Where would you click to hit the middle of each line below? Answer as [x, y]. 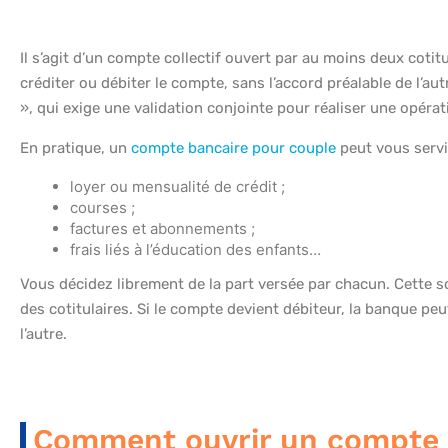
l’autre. [43, 334]
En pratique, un [75, 148]
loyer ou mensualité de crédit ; [177, 187]
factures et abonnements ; [162, 229]
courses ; [102, 208]
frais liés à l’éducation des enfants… [195, 250]
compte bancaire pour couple [233, 148]
